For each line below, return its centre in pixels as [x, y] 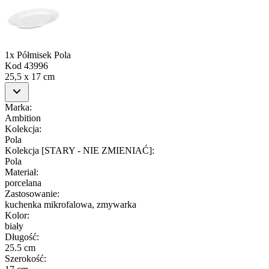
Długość [21, 237]
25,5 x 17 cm [30, 76]
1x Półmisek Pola [38, 55]
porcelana [23, 183]
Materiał [20, 172]
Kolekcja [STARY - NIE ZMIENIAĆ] [78, 150]
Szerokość [24, 258]
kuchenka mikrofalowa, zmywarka [71, 204]
